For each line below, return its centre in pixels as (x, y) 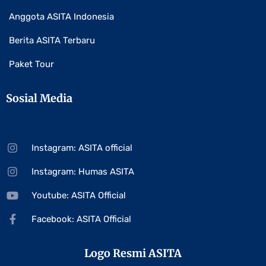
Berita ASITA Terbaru (52, 41)
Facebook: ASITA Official (81, 219)
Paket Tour (31, 64)
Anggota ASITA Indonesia (61, 17)
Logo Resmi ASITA (133, 254)
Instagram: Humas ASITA (83, 172)
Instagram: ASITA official (82, 148)
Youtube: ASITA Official (78, 196)
